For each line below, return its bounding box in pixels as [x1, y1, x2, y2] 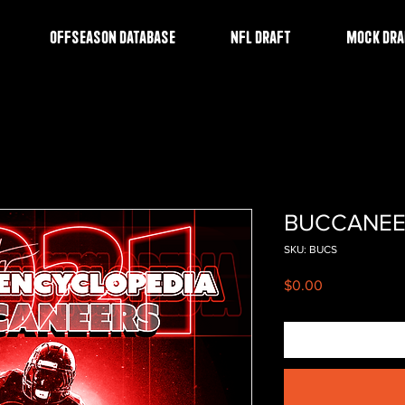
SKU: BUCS [284, 243, 337, 256]
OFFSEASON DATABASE [49, 26, 175, 44]
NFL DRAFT [230, 26, 291, 44]
